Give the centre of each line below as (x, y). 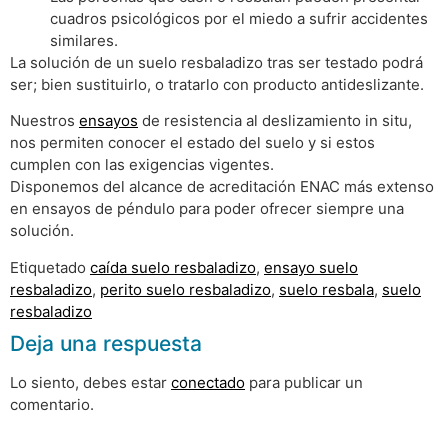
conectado (208, 382)
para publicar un (304, 382)
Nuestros (44, 121)
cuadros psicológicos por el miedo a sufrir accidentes (239, 18)
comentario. (52, 404)
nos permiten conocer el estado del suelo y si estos (192, 143)
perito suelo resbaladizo (185, 289)
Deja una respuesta (106, 343)
